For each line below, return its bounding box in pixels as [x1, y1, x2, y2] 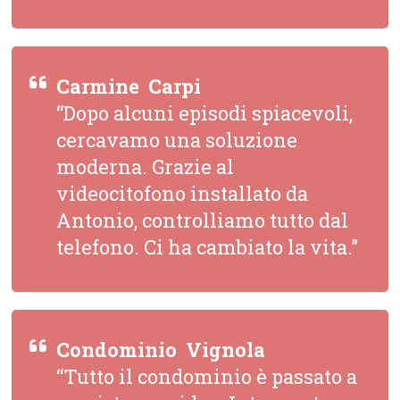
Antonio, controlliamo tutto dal [56, 207, 349, 234]
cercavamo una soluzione [56, 127, 298, 154]
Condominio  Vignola [56, 337, 266, 363]
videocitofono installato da [56, 180, 309, 207]
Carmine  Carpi [56, 73, 202, 100]
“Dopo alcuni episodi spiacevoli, [56, 100, 354, 127]
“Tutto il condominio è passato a [56, 363, 358, 390]
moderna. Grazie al [56, 154, 235, 180]
